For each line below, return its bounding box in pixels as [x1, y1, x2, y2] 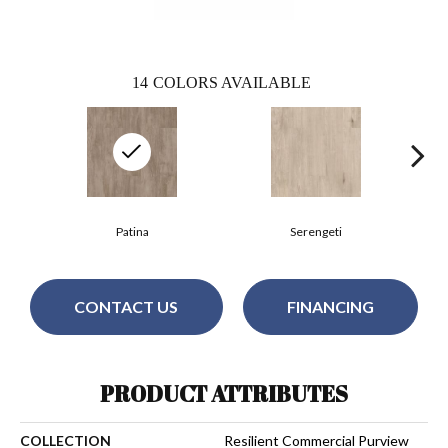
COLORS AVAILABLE [153, 73, 311, 91]
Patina [115, 223, 149, 239]
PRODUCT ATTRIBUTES [100, 378, 348, 408]
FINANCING [286, 297, 374, 317]
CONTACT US [74, 297, 179, 317]
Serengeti [290, 223, 342, 239]
